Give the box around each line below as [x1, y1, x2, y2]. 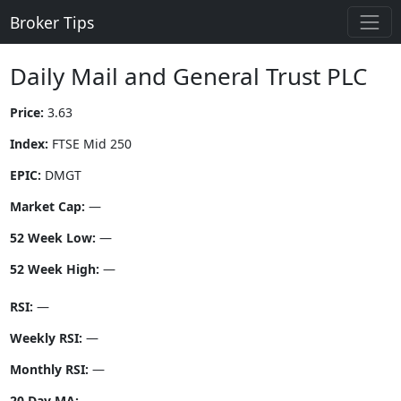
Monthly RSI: [9, 361, 89, 379]
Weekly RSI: [9, 329, 82, 347]
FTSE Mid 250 [47, 135, 132, 153]
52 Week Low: [9, 229, 96, 247]
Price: [9, 104, 44, 122]
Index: [9, 135, 48, 153]
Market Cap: [9, 198, 85, 216]
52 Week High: [9, 260, 99, 278]
